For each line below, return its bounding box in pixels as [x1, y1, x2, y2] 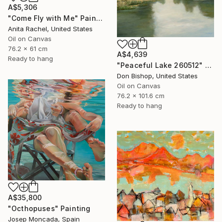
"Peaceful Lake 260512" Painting [205, 61, 212, 70]
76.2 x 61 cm [8, 44, 48, 53]
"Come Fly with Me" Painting [96, 13, 103, 22]
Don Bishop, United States [117, 72, 198, 80]
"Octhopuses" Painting [8, 204, 91, 213]
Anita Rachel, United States [8, 24, 93, 33]
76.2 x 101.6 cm [117, 92, 165, 100]
